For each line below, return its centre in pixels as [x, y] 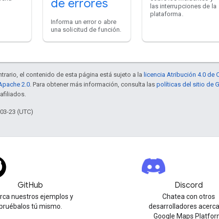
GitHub [30, 185]
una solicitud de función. [86, 30]
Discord [189, 185]
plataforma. [166, 14]
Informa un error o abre [84, 22]
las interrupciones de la [183, 6]
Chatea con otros [189, 197]
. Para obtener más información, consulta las [93, 84]
